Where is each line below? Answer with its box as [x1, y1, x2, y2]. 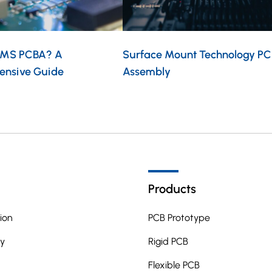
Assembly [122, 65, 171, 79]
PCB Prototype [148, 212, 210, 224]
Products [148, 182, 196, 197]
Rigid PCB [148, 236, 188, 248]
